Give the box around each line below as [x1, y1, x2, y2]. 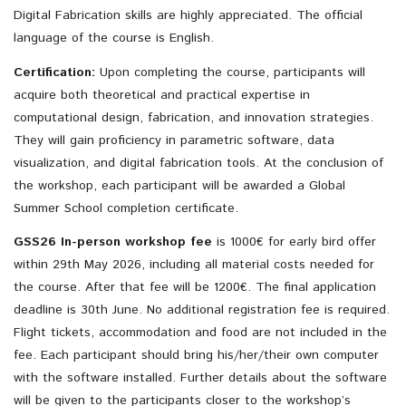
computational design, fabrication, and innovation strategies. [14, 108, 373, 127]
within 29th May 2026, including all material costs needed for [14, 256, 374, 275]
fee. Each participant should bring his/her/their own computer [14, 346, 379, 365]
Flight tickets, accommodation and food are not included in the [14, 324, 387, 343]
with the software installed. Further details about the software [14, 369, 387, 388]
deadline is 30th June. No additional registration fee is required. [14, 301, 390, 320]
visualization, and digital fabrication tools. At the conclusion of [14, 153, 383, 172]
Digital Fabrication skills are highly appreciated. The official [14, 6, 362, 25]
